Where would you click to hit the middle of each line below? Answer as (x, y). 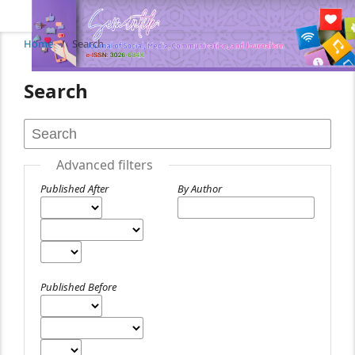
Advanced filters (105, 165)
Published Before (78, 287)
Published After (74, 189)
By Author (200, 189)
